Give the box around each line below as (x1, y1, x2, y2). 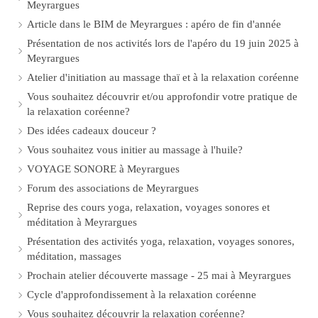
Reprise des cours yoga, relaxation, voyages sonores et (27, 202, 270, 213)
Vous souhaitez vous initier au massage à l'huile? (27, 144, 243, 155)
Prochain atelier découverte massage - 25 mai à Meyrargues (27, 270, 291, 281)
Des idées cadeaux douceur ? (27, 125, 156, 136)
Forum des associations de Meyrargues (27, 182, 199, 194)
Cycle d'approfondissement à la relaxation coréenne (27, 289, 256, 300)
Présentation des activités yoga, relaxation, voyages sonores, (27, 236, 295, 247)
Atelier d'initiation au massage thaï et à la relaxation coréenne (27, 72, 299, 83)
